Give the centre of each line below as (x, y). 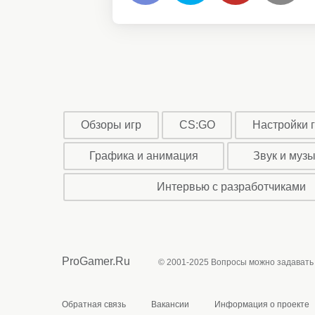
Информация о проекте (262, 304)
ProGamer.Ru (96, 261)
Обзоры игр (111, 124)
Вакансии (170, 304)
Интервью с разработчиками (232, 186)
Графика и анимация (143, 155)
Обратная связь (94, 304)
